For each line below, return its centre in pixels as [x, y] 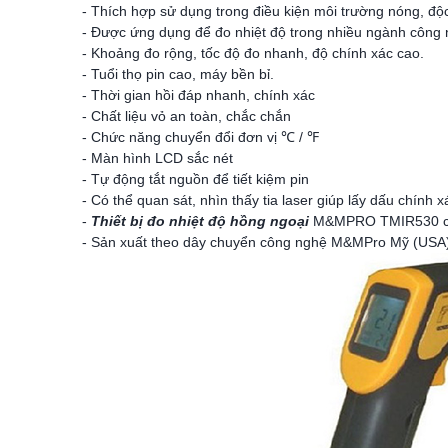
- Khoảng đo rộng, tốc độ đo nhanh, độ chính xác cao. [253, 53]
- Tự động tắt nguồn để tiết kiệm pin [195, 179]
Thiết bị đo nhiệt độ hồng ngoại [200, 221]
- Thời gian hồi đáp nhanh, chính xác [198, 95]
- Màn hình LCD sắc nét [157, 158]
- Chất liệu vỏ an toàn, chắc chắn [186, 116]
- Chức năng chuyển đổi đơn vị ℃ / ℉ [200, 137]
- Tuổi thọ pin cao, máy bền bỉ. [178, 74]
